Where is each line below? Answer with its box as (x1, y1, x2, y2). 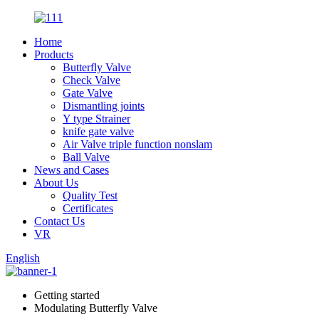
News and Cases (34, 164, 109, 176)
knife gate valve (63, 125, 134, 137)
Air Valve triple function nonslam (63, 138, 212, 150)
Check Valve (63, 74, 120, 86)
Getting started (34, 289, 100, 301)
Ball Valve (63, 151, 110, 163)
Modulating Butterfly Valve (34, 302, 157, 314)
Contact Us (34, 215, 85, 227)
